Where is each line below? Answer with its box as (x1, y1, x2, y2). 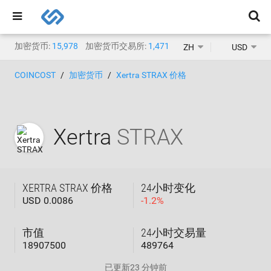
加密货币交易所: (85, 41, 146, 51)
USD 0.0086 (22, 195, 73, 206)
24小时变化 (141, 181, 195, 194)
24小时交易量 (141, 226, 206, 239)
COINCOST (15, 70, 56, 80)
